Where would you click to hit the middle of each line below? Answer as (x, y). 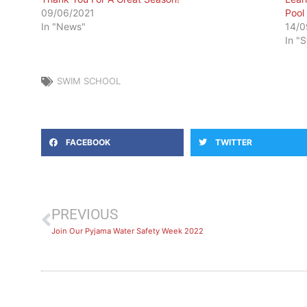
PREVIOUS (85, 215)
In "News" (63, 27)
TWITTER (234, 143)
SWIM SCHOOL (89, 81)
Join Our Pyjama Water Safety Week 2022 (127, 231)
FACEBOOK (88, 143)
